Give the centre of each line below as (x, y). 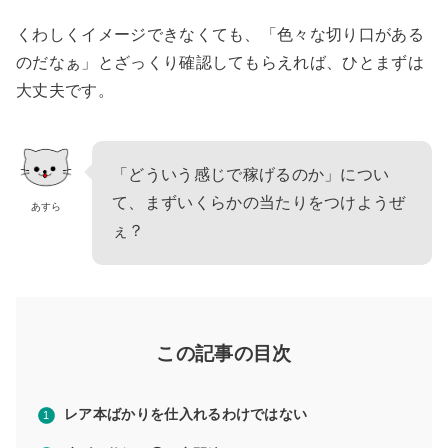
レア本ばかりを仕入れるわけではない (186, 414)
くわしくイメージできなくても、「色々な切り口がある (220, 35)
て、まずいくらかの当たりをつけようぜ (259, 203)
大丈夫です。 (65, 91)
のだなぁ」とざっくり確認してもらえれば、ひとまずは (220, 63)
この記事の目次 (224, 354)
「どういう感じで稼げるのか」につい (251, 175)
